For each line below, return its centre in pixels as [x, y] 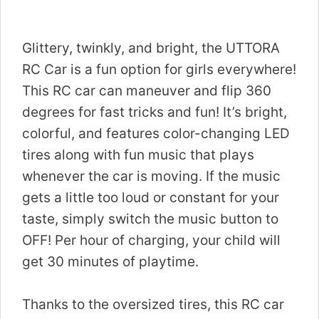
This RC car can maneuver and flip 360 [147, 90]
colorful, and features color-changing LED [156, 133]
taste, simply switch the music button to [150, 219]
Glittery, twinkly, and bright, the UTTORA [151, 48]
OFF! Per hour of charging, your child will [151, 240]
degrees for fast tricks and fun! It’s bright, [155, 112]
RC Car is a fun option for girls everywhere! [159, 69]
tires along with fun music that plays [138, 155]
